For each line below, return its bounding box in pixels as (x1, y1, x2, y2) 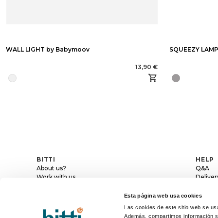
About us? (36, 164, 67, 172)
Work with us (36, 173, 76, 181)
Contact (36, 182, 61, 189)
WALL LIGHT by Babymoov (6, 45, 90, 53)
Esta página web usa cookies (124, 193, 202, 199)
